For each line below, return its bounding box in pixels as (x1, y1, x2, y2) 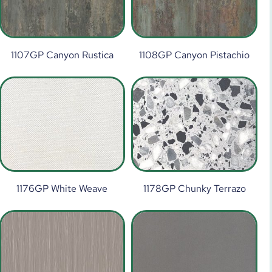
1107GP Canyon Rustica (10, 48, 114, 61)
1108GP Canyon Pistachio (139, 48, 250, 61)
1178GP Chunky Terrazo (143, 182, 246, 195)
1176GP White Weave (16, 182, 108, 195)
